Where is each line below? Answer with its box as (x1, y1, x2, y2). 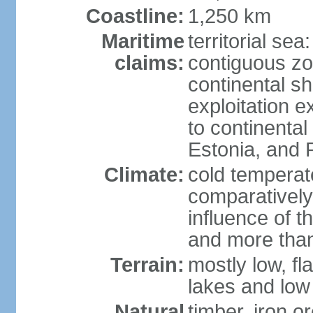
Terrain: (110, 254, 184, 276)
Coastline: (85, 5, 184, 27)
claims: (114, 52, 184, 74)
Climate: (103, 163, 184, 186)
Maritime (101, 30, 184, 52)
